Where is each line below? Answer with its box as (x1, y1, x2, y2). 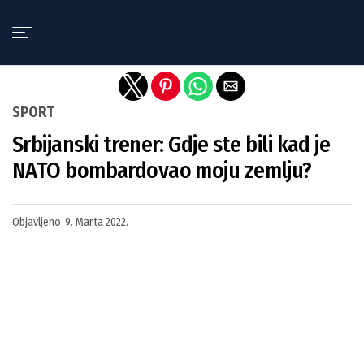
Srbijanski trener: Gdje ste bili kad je (12, 131, 331, 158)
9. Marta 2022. (65, 215, 128, 229)
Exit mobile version (123, 11, 241, 27)
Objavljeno (12, 215, 61, 229)
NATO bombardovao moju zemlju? (12, 157, 312, 184)
